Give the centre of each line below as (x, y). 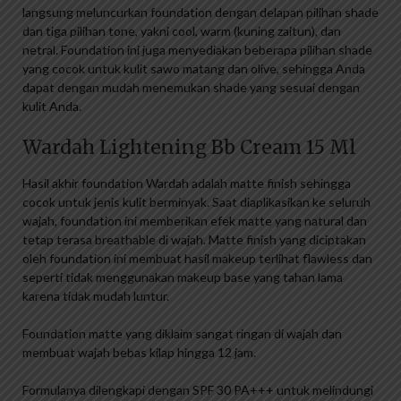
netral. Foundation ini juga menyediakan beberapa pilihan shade (197, 50)
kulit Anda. (52, 107)
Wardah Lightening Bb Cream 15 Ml (189, 148)
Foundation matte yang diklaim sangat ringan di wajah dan (182, 334)
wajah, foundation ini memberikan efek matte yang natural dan (195, 221)
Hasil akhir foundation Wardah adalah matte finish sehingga (187, 183)
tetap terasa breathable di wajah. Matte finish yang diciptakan (194, 240)
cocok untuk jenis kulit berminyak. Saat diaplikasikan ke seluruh (196, 202)
